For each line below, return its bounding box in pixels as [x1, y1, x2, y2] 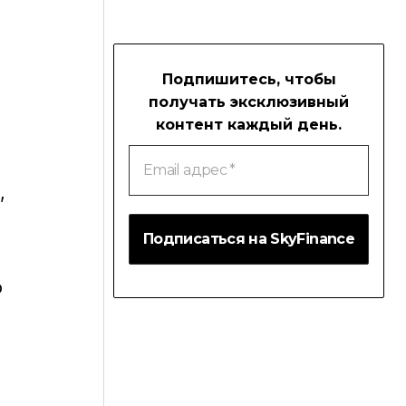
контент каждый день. [156, 116, 342, 134]
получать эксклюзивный [149, 93, 349, 111]
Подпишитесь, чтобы [161, 71, 336, 89]
